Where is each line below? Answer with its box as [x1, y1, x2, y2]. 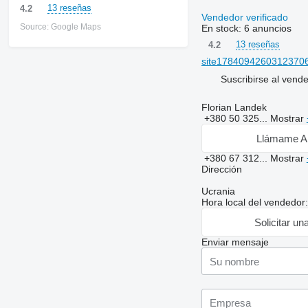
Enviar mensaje [201, 236, 269, 247]
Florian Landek [201, 102, 267, 113]
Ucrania [201, 186, 235, 197]
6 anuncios [243, 23, 291, 34]
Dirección [201, 164, 242, 175]
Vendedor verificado [201, 12, 291, 23]
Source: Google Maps [19, 22, 101, 32]
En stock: [201, 23, 244, 34]
